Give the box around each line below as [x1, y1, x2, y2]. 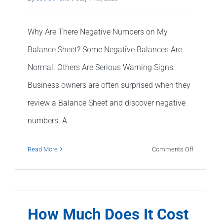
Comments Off [152, 145, 193, 153]
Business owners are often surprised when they [28, 80, 190, 90]
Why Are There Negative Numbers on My [28, 27, 168, 37]
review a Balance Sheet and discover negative [28, 98, 185, 108]
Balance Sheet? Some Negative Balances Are [28, 44, 182, 54]
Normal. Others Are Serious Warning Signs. [28, 62, 175, 72]
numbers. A [28, 115, 67, 125]
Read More [28, 145, 58, 153]
